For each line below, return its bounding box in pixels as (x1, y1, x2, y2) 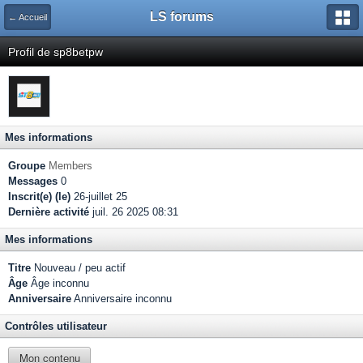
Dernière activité (8, 206, 89, 218)
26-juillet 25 (70, 190, 127, 203)
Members (49, 160, 92, 172)
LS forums (149, 10, 214, 23)
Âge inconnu (28, 277, 89, 289)
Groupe (8, 160, 45, 172)
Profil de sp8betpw (8, 45, 103, 58)
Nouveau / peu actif (31, 262, 126, 274)
